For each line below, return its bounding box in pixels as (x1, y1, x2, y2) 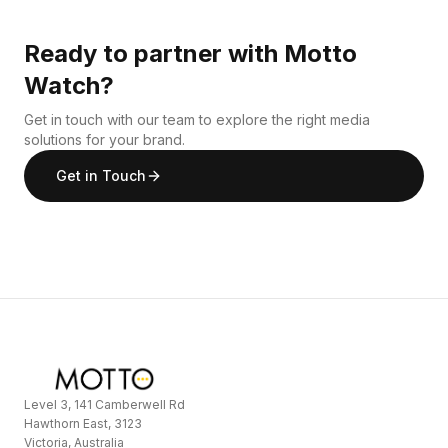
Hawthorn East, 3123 (24, 415, 142, 431)
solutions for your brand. (24, 130, 185, 148)
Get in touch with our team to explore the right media (24, 110, 370, 128)
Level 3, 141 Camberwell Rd (24, 396, 185, 412)
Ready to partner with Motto (24, 38, 357, 68)
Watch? (24, 70, 114, 100)
